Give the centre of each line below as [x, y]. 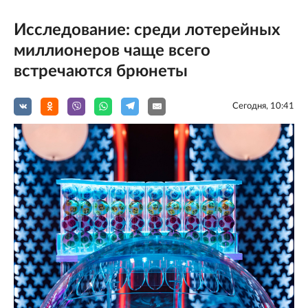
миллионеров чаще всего [112, 51]
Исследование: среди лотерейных [147, 30]
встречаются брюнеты [101, 71]
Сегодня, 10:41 [263, 106]
